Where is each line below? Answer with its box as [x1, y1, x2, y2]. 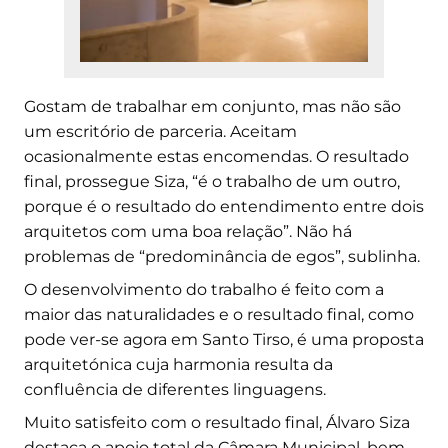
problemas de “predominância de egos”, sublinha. [24, 246, 420, 266]
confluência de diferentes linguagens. [24, 379, 326, 399]
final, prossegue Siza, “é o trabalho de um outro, [24, 171, 400, 191]
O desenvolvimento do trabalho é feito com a [24, 279, 384, 299]
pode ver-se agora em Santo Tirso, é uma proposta [24, 329, 424, 349]
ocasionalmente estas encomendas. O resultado [24, 146, 409, 166]
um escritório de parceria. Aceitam [24, 121, 297, 141]
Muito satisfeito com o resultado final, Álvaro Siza [24, 412, 410, 432]
